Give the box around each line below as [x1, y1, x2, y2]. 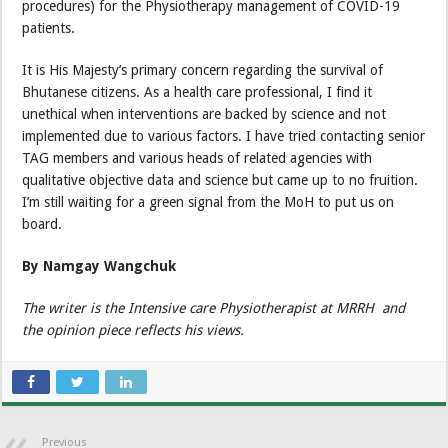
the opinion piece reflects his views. [22, 321, 249, 338]
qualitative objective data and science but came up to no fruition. [22, 171, 419, 188]
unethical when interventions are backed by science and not [22, 105, 387, 122]
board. [22, 215, 63, 232]
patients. [22, 19, 76, 36]
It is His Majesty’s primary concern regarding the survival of [22, 61, 384, 78]
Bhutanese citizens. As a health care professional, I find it [22, 83, 373, 100]
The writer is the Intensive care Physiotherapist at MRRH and [22, 299, 406, 316]
